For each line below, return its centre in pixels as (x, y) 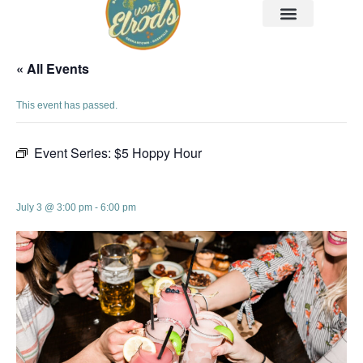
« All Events (53, 68)
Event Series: (74, 153)
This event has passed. (67, 105)
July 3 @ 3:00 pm (54, 207)
